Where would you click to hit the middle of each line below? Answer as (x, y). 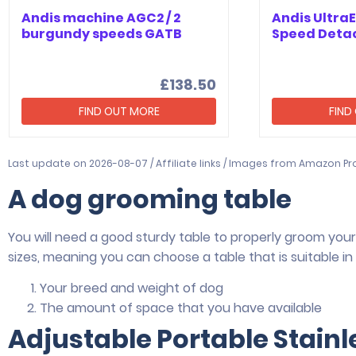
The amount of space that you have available (181, 308)
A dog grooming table (150, 199)
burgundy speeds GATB (101, 33)
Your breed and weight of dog (132, 288)
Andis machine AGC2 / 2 (101, 17)
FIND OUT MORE (119, 111)
